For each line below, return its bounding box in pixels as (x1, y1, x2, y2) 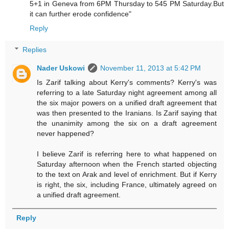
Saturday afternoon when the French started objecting (37, 159, 217, 168)
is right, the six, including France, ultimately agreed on (37, 180, 217, 189)
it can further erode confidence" (30, 10, 131, 18)
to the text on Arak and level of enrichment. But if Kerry (37, 170, 217, 178)
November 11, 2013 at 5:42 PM (100, 63, 201, 72)
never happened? (37, 129, 95, 138)
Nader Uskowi (37, 63, 85, 72)
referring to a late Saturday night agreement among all (37, 88, 217, 97)
